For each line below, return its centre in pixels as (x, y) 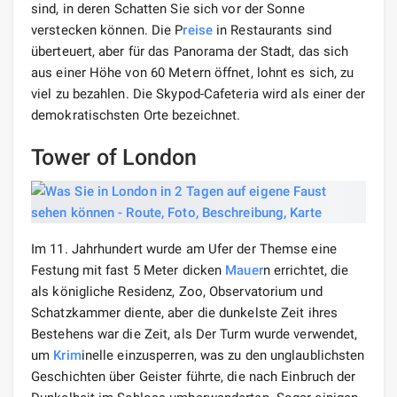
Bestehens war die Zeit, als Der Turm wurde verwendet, (195, 334)
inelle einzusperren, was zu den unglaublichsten (223, 355)
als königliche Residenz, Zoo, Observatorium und (177, 291)
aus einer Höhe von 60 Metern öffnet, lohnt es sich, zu (193, 72)
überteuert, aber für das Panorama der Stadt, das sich (190, 51)
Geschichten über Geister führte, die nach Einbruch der (194, 376)
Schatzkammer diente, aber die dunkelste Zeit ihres (185, 312)
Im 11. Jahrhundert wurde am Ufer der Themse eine (184, 249)
